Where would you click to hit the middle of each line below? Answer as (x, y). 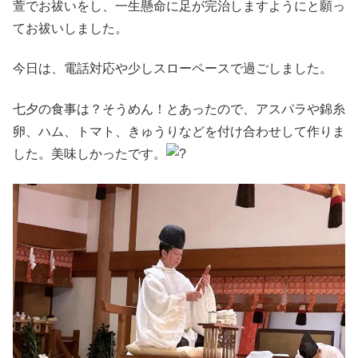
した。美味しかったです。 (89, 153)
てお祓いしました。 (70, 28)
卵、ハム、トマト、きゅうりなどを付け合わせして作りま (179, 131)
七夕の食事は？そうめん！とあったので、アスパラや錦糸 (179, 109)
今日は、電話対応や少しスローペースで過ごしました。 (173, 69)
